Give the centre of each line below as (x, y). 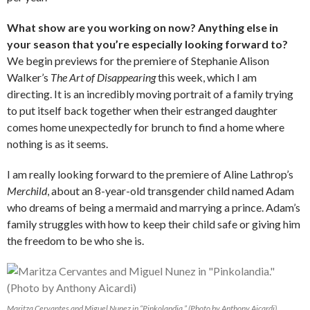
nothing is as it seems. (57, 143)
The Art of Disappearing (103, 77)
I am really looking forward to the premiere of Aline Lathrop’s (150, 174)
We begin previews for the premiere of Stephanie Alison (138, 60)
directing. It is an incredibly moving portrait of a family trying (150, 93)
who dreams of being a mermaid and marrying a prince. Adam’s (154, 207)
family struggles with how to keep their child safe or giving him (154, 224)
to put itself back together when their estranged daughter (142, 110)
